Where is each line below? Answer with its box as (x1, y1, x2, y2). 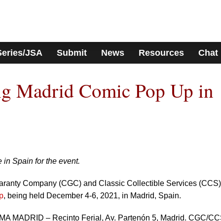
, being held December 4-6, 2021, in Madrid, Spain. (3, 191, 181, 200)
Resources (138, 48, 184, 58)
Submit (57, 48, 87, 58)
